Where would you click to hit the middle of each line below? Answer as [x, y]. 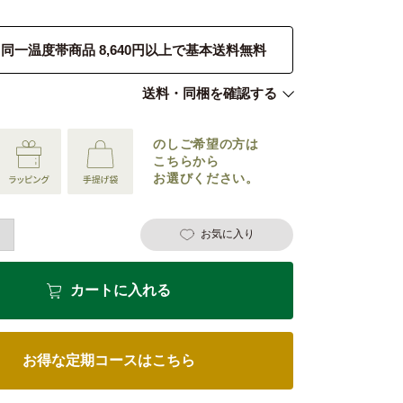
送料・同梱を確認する [209, 93]
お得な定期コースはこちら [108, 360]
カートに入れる [121, 290]
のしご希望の [193, 143]
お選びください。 [206, 178]
